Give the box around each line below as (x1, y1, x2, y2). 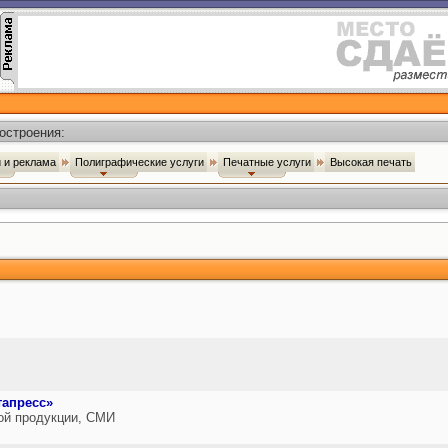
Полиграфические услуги (75, 156, 207, 168)
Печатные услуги (223, 156, 314, 168)
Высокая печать (330, 156, 415, 168)
